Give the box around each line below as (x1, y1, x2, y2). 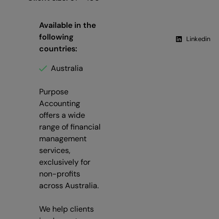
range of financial (39, 121, 101, 132)
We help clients (39, 203, 94, 214)
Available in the (39, 20, 96, 30)
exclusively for (39, 156, 90, 167)
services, (39, 145, 70, 155)
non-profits (39, 168, 80, 179)
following (39, 31, 73, 42)
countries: (39, 43, 77, 54)
